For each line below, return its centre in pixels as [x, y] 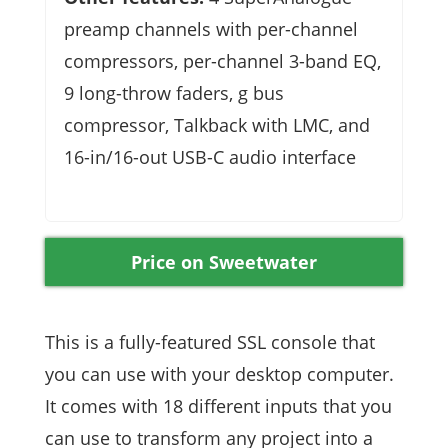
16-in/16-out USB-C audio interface [210, 156]
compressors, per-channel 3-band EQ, [222, 60]
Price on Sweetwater [224, 261]
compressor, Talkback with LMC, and [217, 124]
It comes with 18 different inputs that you [218, 405]
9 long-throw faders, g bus [174, 92]
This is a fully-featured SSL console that [210, 341]
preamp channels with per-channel [211, 28]
